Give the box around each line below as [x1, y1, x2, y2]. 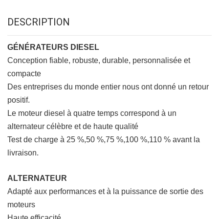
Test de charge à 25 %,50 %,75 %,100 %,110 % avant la [7, 135, 200, 144]
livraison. [7, 149, 39, 157]
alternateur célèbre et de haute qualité [7, 122, 138, 131]
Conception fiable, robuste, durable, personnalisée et [7, 56, 190, 65]
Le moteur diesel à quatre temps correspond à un [7, 109, 176, 118]
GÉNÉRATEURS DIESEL [7, 43, 99, 52]
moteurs [7, 200, 35, 209]
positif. [7, 96, 30, 105]
